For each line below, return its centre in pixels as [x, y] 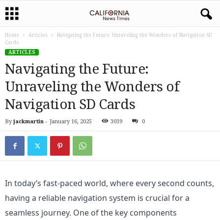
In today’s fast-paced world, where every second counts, [110, 183]
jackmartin [28, 122]
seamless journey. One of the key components [91, 213]
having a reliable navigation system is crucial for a [97, 198]
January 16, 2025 [71, 122]
